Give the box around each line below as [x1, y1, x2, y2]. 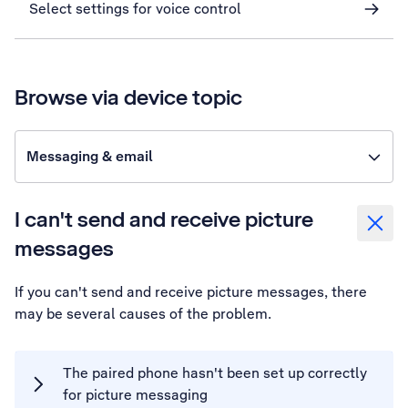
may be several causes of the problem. [15, 304, 271, 323]
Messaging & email [26, 147, 153, 166]
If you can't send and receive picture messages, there [15, 282, 367, 301]
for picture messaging [63, 385, 208, 404]
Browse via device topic [15, 83, 242, 111]
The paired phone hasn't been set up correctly [63, 363, 367, 382]
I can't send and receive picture [15, 205, 313, 233]
